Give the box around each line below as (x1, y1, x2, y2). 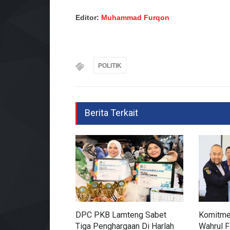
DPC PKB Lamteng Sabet (75, 210, 166, 220)
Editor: (75, 13, 101, 22)
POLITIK (98, 62, 122, 70)
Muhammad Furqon (101, 13, 169, 22)
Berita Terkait (85, 107, 138, 119)
